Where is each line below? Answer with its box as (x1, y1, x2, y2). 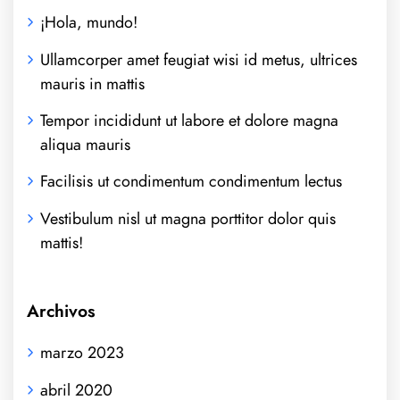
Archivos (27, 298, 96, 323)
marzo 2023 (40, 341, 124, 364)
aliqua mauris (40, 133, 130, 156)
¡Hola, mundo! (40, 11, 137, 34)
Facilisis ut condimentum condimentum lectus (40, 170, 342, 193)
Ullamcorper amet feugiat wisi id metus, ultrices (40, 47, 357, 71)
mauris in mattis (40, 71, 145, 95)
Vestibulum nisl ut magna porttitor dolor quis (40, 206, 336, 229)
